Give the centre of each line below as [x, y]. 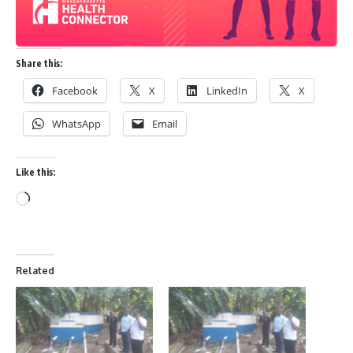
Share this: [39, 63]
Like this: [35, 172]
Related [35, 270]
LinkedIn [227, 90]
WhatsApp [76, 123]
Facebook [75, 90]
